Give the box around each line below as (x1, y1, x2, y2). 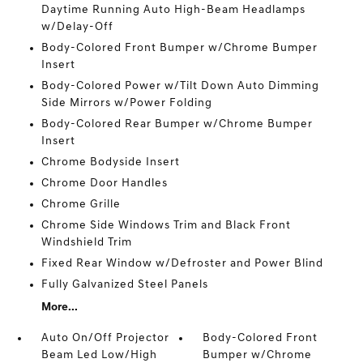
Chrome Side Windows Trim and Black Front (41, 220, 291, 232)
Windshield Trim (41, 237, 132, 249)
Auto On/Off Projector (41, 332, 169, 344)
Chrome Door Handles (41, 177, 168, 190)
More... (41, 301, 78, 314)
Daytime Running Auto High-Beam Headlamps (41, 4, 305, 16)
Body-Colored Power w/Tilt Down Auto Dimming (41, 80, 319, 92)
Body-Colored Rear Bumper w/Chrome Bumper (41, 118, 313, 130)
